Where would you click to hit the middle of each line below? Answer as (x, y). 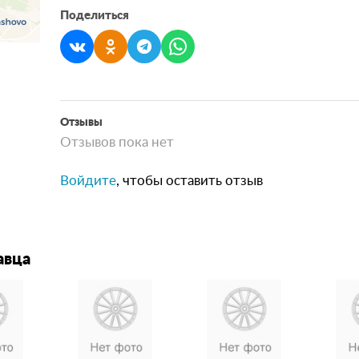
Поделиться (95, 16)
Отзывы (82, 123)
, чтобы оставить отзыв (190, 180)
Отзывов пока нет (117, 142)
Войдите (89, 180)
